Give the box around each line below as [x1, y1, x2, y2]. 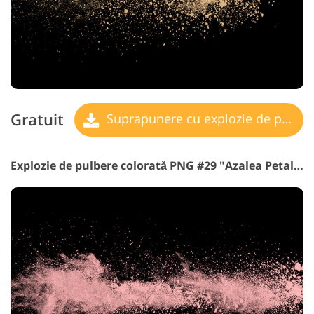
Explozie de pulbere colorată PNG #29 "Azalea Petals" [294, 157, 303, 173]
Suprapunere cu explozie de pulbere [103, 109, 282, 127]
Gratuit [11, 109, 64, 131]
